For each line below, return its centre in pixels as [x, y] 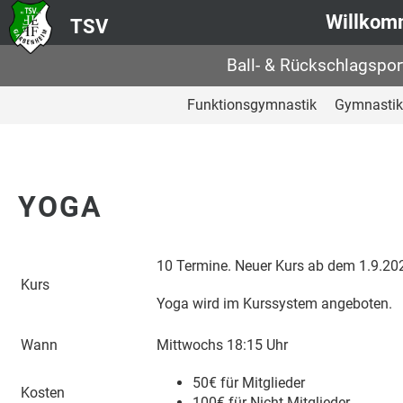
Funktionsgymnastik [252, 105]
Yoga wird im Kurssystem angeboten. [274, 304]
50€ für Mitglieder [249, 383]
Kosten [43, 393]
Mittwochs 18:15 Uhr [222, 345]
